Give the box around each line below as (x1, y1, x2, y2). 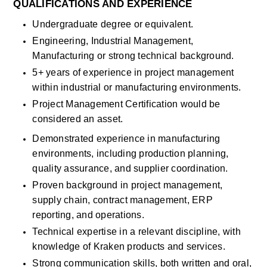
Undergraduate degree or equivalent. (32, 19, 196, 29)
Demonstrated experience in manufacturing (32, 133, 221, 144)
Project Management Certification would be (32, 99, 221, 109)
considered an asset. (32, 114, 126, 124)
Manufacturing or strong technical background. (32, 51, 237, 61)
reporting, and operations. (32, 210, 144, 220)
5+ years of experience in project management (32, 67, 234, 77)
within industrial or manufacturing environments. (32, 82, 241, 92)
